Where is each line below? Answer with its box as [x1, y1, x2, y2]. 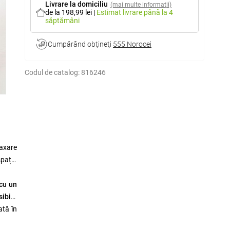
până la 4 [144, 8, 174, 16]
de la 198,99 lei [45, 8, 94, 16]
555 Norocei [113, 40, 151, 48]
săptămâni [45, 16, 80, 25]
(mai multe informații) [110, 1, 172, 8]
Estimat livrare [97, 8, 144, 16]
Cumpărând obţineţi [48, 40, 113, 48]
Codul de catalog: [25, 68, 80, 76]
